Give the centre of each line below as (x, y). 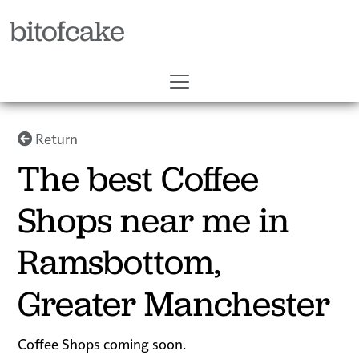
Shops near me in (154, 221)
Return (55, 139)
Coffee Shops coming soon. (102, 344)
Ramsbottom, (120, 262)
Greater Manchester (174, 304)
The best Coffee (139, 179)
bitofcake (67, 31)
